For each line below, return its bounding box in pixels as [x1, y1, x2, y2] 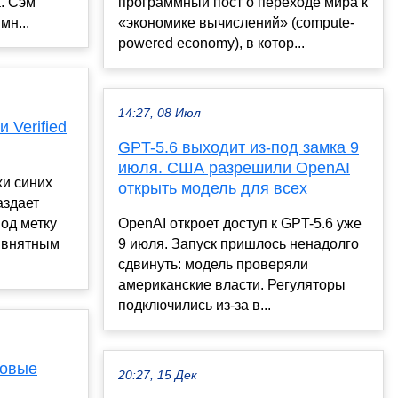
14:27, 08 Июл [118, 106, 201, 120]
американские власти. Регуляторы [118, 276, 346, 292]
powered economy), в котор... [118, 35, 305, 51]
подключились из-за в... [118, 297, 271, 313]
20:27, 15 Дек [118, 368, 197, 382]
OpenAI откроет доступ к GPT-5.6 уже [118, 215, 362, 231]
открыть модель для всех [118, 179, 307, 197]
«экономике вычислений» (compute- [118, 14, 354, 30]
